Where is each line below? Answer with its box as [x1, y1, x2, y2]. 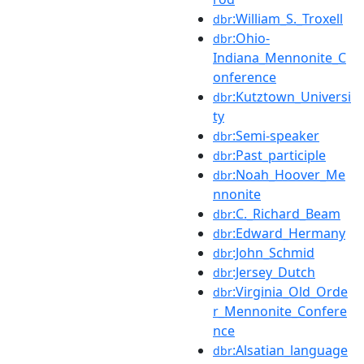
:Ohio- [232, 28, 270, 47]
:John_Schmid [232, 243, 314, 262]
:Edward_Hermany [232, 223, 345, 242]
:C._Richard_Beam [232, 204, 340, 223]
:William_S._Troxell [232, 9, 343, 28]
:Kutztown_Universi [232, 87, 351, 106]
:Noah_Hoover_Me [232, 165, 345, 184]
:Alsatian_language [232, 340, 348, 359]
